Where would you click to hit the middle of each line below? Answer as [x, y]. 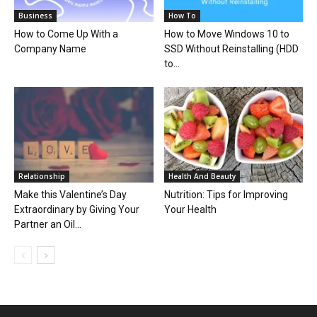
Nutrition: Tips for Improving [226, 195]
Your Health [190, 210]
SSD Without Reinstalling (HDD [231, 49]
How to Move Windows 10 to [226, 34]
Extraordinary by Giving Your [77, 210]
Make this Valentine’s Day [70, 195]
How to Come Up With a [66, 34]
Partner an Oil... [48, 225]
